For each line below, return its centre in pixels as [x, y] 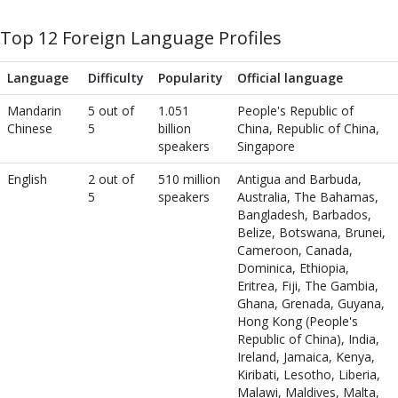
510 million [189, 179]
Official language [290, 78]
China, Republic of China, [308, 128]
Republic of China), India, [308, 339]
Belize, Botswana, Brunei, [311, 232]
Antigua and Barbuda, [299, 179]
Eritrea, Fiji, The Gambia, [308, 286]
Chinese [30, 128]
